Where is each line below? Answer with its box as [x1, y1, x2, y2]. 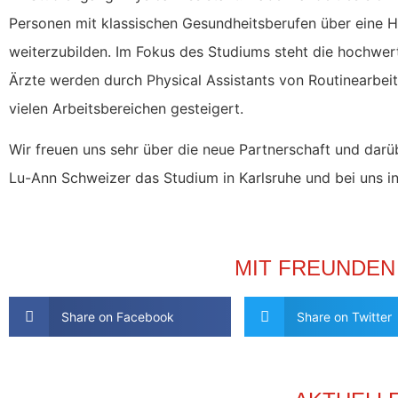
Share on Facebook [60, 309, 174, 325]
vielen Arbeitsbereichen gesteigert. [9, 99, 243, 117]
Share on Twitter [296, 309, 392, 325]
